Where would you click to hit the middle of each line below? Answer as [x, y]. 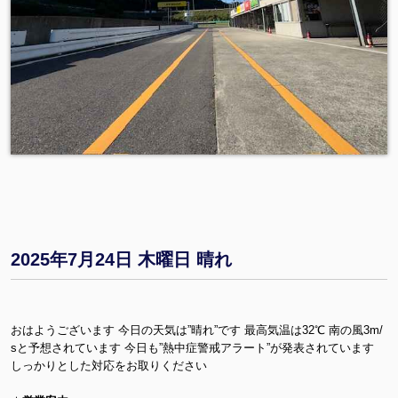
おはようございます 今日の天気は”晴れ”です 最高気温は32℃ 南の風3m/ [197, 330]
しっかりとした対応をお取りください [109, 365]
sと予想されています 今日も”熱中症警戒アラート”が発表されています [192, 347]
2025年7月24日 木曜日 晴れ [121, 259]
